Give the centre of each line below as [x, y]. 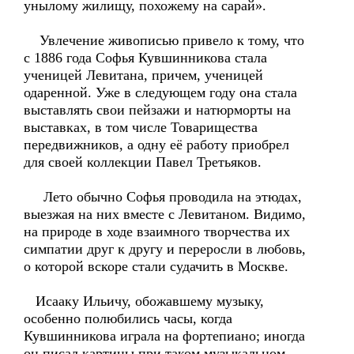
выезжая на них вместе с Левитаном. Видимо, [165, 214]
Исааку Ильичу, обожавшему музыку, [144, 301]
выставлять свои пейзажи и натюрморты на [157, 110]
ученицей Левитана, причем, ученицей [143, 75]
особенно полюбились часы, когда [128, 318]
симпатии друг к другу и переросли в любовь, [165, 249]
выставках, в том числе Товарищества [141, 127]
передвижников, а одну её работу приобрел [156, 145]
